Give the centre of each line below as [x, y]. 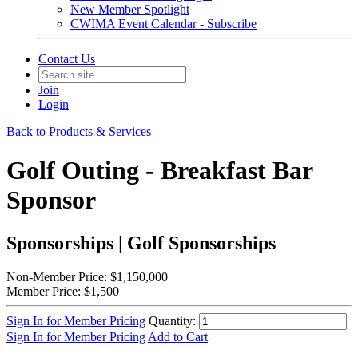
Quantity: [172, 320]
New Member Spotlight [130, 9]
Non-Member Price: [57, 276]
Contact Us [67, 59]
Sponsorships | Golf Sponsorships [141, 243]
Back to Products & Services [79, 131]
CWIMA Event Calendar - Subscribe [163, 24]
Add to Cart [178, 336]
